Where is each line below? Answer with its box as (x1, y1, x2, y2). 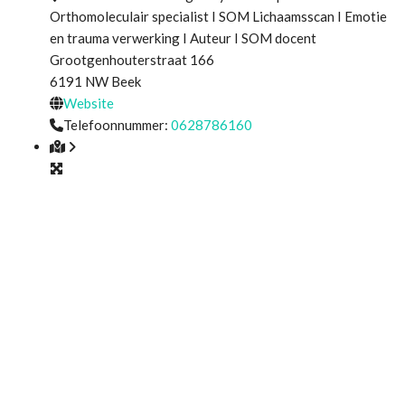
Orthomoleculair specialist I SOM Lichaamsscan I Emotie (50, 7, 387, 24)
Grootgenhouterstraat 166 (50, 51, 214, 68)
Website (63, 94, 114, 111)
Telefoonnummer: (63, 116, 171, 133)
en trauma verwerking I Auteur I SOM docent (50, 29, 316, 46)
